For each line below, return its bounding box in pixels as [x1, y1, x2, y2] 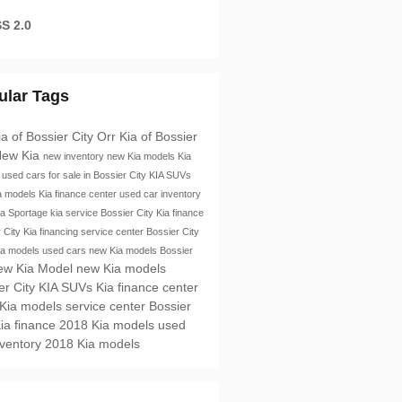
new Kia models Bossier [88, 244, 193, 256]
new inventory [42, 150, 107, 162]
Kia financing [22, 225, 81, 237]
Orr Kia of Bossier [96, 128, 197, 144]
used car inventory [118, 188, 201, 199]
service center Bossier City [80, 225, 199, 237]
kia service [49, 206, 100, 218]
